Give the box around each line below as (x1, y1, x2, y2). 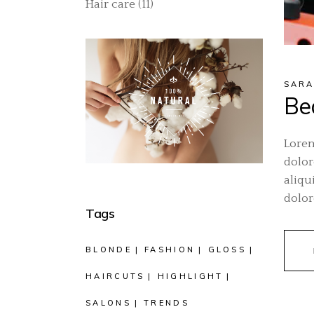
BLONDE (86, 245, 132, 255)
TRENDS (144, 298, 189, 308)
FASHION (144, 245, 196, 255)
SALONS (86, 298, 131, 308)
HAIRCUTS (86, 271, 145, 282)
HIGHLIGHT (157, 271, 224, 282)
